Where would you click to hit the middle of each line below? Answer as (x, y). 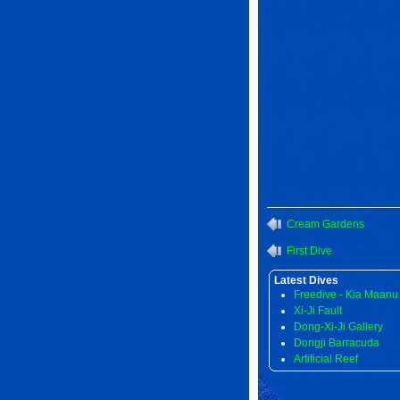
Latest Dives (306, 280)
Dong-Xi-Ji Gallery (338, 327)
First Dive (309, 251)
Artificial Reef (325, 359)
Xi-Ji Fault (317, 311)
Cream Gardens (325, 224)
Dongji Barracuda (336, 343)
